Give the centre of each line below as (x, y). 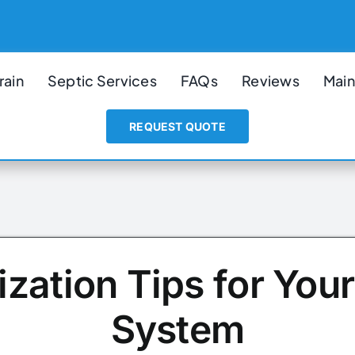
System (177, 329)
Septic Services (102, 80)
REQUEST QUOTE (177, 126)
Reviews (270, 80)
